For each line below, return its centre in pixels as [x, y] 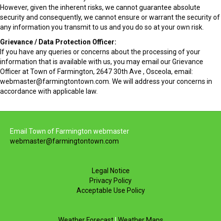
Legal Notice [110, 171]
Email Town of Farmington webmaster [70, 131]
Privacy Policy [110, 181]
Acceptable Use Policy [110, 191]
